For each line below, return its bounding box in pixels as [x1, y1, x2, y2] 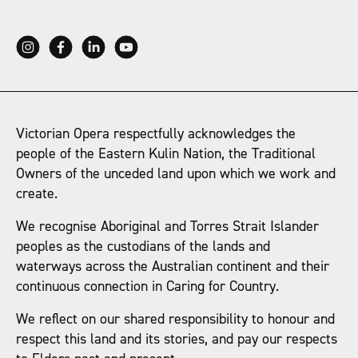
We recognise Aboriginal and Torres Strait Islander [16, 217, 319, 237]
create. [16, 185, 58, 204]
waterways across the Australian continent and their [16, 257, 329, 276]
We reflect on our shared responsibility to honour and [16, 310, 335, 329]
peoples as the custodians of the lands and [16, 237, 270, 257]
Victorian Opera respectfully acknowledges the [16, 125, 296, 144]
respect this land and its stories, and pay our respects [16, 330, 337, 349]
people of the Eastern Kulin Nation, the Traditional [16, 145, 316, 164]
